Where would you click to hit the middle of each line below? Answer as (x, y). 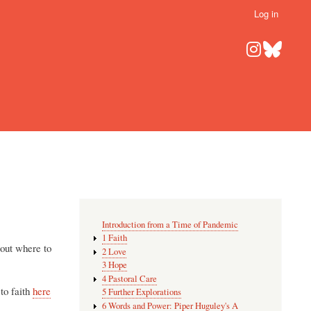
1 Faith (115, 238)
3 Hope (115, 265)
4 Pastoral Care (130, 278)
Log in (266, 14)
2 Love (115, 251)
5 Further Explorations (142, 292)
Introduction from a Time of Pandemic (170, 224)
